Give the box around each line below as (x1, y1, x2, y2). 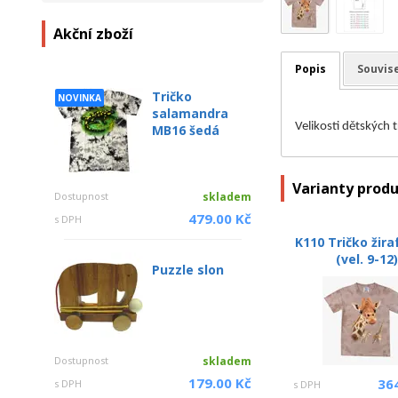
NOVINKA (58, 92, 101, 104)
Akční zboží (53, 24, 133, 44)
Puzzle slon (152, 261, 224, 278)
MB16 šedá (152, 122, 219, 139)
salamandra (152, 105, 228, 122)
